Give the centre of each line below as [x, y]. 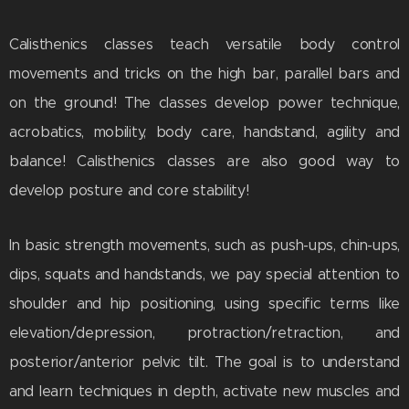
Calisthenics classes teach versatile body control [204, 45]
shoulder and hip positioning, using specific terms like [204, 304]
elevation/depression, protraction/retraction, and [204, 333]
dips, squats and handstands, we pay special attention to [204, 275]
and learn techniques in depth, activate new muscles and [204, 392]
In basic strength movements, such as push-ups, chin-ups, [204, 246]
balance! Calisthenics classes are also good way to [204, 162]
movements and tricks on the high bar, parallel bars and [204, 74]
